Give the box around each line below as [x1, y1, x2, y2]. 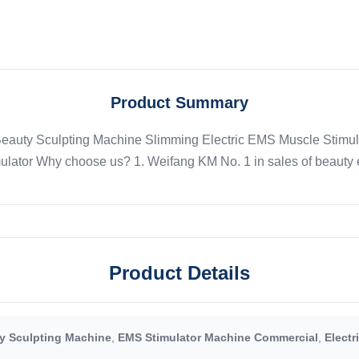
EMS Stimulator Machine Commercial [117, 330, 318, 344]
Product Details [109, 261, 250, 284]
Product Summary [111, 93, 248, 111]
